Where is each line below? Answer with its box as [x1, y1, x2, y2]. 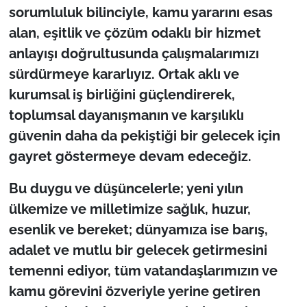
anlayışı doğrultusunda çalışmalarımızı [8, 45, 259, 62]
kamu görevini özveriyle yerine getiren [8, 282, 260, 299]
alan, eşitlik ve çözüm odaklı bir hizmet [8, 24, 261, 41]
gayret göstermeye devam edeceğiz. [8, 147, 251, 164]
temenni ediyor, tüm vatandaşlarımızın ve [8, 262, 278, 279]
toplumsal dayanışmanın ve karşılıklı [8, 106, 244, 123]
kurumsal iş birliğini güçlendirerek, [8, 86, 235, 103]
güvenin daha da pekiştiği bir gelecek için [8, 127, 280, 144]
